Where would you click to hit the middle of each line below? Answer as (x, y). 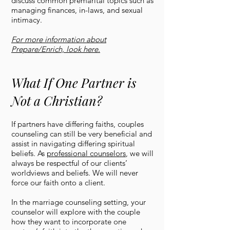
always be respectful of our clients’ (69, 163)
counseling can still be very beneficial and (82, 134)
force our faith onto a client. (58, 183)
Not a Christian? (57, 100)
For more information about (59, 39)
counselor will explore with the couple (76, 212)
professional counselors (86, 153)
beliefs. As (29, 153)
